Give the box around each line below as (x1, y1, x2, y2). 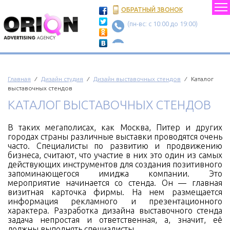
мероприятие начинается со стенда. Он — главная (8, 178, 222, 187)
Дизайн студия (41, 75, 83, 82)
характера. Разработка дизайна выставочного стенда (8, 206, 222, 215)
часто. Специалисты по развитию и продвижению (8, 141, 222, 150)
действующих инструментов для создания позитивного (8, 160, 222, 169)
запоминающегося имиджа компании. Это (8, 169, 222, 178)
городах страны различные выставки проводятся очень (8, 132, 222, 141)
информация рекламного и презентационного (8, 197, 222, 206)
